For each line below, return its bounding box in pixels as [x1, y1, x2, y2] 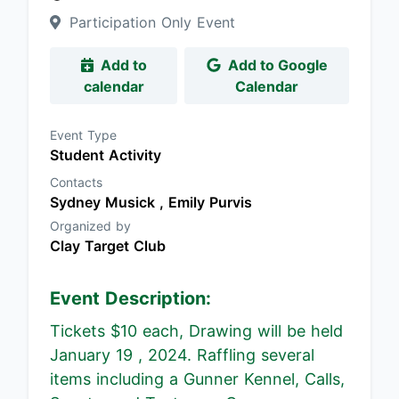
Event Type [50, 127, 117, 142]
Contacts [50, 175, 102, 190]
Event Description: [50, 288, 211, 309]
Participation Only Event [64, 13, 235, 31]
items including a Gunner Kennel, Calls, [50, 370, 345, 388]
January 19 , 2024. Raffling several [50, 346, 314, 364]
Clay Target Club [50, 237, 166, 255]
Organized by [50, 218, 131, 233]
